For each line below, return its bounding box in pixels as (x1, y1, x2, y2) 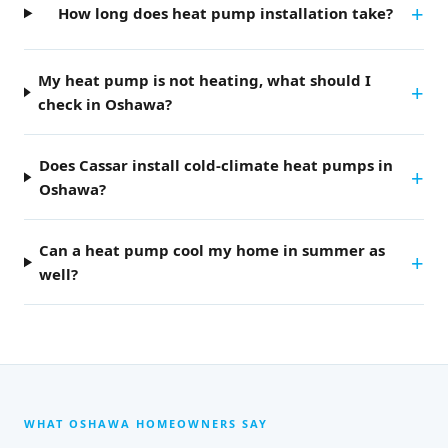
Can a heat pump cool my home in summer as (39, 240, 386, 261)
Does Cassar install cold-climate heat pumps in (38, 155, 393, 176)
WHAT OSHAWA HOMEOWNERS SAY (24, 415, 268, 431)
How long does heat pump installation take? (57, 3, 393, 24)
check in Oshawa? (37, 94, 172, 115)
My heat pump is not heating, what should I (37, 70, 371, 91)
